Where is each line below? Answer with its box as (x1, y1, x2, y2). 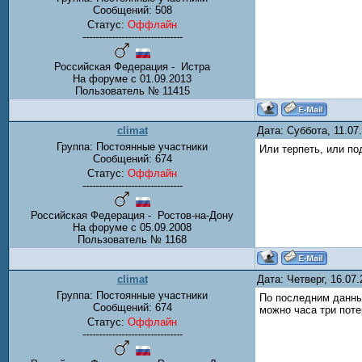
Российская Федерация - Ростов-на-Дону (31, 209, 234, 221)
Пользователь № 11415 (74, 85, 190, 98)
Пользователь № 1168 (78, 234, 187, 246)
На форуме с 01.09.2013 (73, 73, 192, 86)
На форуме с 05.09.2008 (73, 221, 192, 234)
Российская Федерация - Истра (54, 61, 210, 74)
